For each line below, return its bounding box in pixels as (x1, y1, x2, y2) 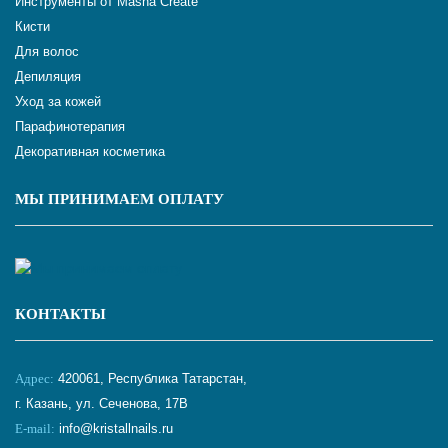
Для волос (15, 44, 79, 59)
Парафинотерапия (15, 119, 125, 134)
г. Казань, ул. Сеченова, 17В (15, 396, 188, 411)
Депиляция (15, 69, 81, 84)
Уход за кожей (15, 94, 101, 109)
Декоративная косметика (15, 144, 165, 159)
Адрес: (15, 371, 54, 386)
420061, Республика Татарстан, (54, 371, 247, 386)
